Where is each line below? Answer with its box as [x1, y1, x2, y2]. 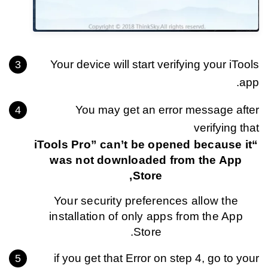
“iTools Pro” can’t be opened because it [33, 138, 252, 151]
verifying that [194, 121, 259, 135]
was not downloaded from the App [50, 154, 242, 167]
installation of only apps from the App [49, 210, 243, 223]
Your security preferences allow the [53, 194, 239, 208]
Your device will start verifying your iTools [50, 58, 259, 71]
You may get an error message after [75, 103, 259, 117]
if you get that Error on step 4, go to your [54, 252, 259, 265]
